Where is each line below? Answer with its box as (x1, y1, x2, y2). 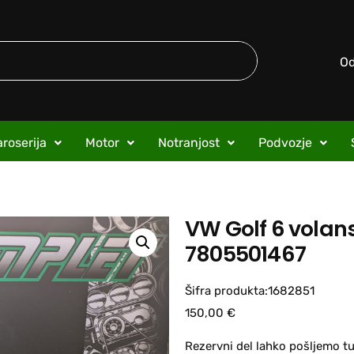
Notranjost (157, 135, 220, 150)
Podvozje (258, 135, 312, 150)
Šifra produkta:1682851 (185, 284, 314, 298)
